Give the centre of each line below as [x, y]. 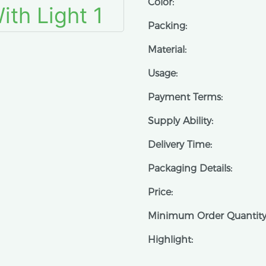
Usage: [163, 73]
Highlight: [170, 240]
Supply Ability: [180, 121]
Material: [167, 50]
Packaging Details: [190, 168]
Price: [160, 192]
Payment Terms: [185, 97]
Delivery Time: [180, 145]
